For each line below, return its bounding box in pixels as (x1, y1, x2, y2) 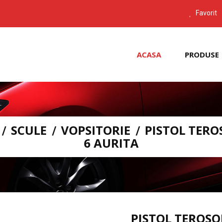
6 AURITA (83, 134, 139, 151)
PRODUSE (185, 50, 219, 59)
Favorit (195, 9, 217, 17)
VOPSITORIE (60, 121, 130, 138)
